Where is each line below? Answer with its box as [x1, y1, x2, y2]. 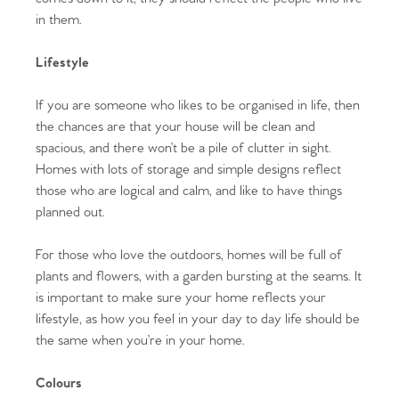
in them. [36, 11, 82, 28]
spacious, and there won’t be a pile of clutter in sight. [36, 139, 331, 157]
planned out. [36, 203, 105, 221]
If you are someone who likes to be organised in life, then [36, 96, 360, 114]
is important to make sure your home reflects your [36, 289, 326, 306]
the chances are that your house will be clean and [36, 118, 315, 135]
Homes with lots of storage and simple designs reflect [36, 160, 341, 178]
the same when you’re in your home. [36, 331, 245, 349]
